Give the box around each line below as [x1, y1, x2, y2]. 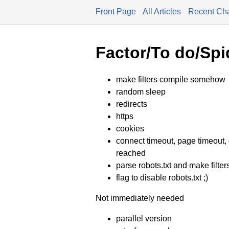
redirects [116, 99, 147, 108]
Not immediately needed [96, 193, 184, 202]
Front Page [96, 7, 136, 16]
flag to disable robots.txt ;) [116, 173, 208, 182]
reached [116, 148, 146, 157]
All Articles [143, 7, 181, 16]
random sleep [116, 87, 166, 96]
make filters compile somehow [116, 75, 225, 84]
